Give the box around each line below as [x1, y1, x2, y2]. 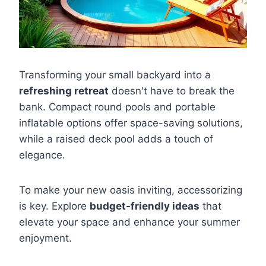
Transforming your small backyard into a [19, 68, 211, 81]
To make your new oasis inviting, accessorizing [19, 183, 242, 196]
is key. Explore [19, 199, 90, 212]
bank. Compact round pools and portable [19, 100, 216, 113]
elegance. [19, 148, 65, 161]
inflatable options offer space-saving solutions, [19, 116, 243, 129]
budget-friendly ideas [90, 199, 199, 212]
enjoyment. [19, 232, 72, 244]
